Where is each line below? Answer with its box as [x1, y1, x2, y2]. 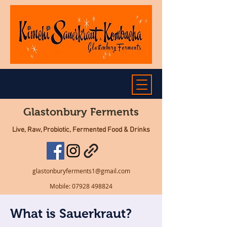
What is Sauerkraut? [10, 206, 132, 220]
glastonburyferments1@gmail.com [32, 167, 130, 175]
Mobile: [50, 182, 72, 190]
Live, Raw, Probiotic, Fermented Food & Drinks [12, 126, 150, 134]
